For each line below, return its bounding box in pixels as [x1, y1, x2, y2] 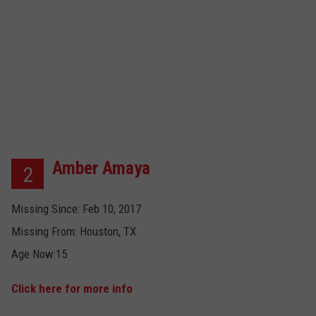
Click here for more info [11, 281, 133, 296]
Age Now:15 [11, 247, 67, 262]
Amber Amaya [52, 157, 150, 179]
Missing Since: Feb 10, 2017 [11, 202, 141, 217]
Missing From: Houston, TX [11, 224, 136, 239]
